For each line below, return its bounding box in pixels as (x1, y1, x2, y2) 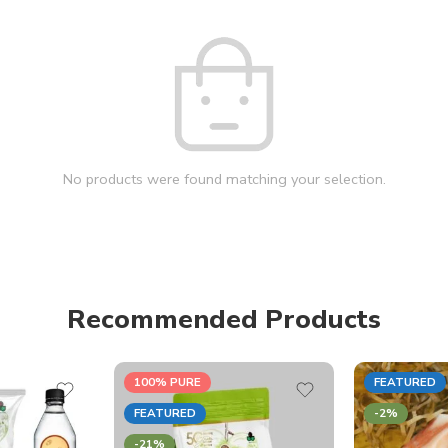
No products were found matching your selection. (62, 169, 386, 189)
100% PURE (134, 374, 201, 391)
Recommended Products (67, 301, 381, 338)
